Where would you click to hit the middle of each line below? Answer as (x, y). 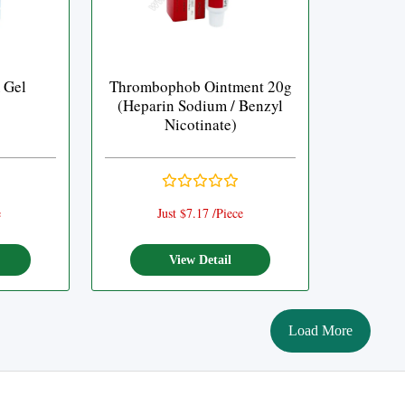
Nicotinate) (200, 124)
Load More (320, 330)
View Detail (200, 259)
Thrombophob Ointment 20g (200, 86)
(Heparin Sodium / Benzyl (200, 105)
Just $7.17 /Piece (200, 213)
